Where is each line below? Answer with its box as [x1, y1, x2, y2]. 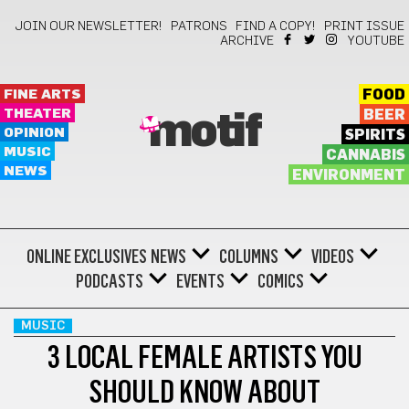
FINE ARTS [4, 88, 81, 101]
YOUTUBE [348, 35, 404, 47]
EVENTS [176, 270, 225, 292]
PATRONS [171, 20, 227, 33]
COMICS [257, 270, 304, 292]
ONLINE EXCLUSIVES [26, 246, 147, 267]
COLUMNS [218, 246, 278, 267]
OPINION [4, 126, 65, 140]
